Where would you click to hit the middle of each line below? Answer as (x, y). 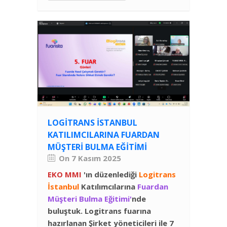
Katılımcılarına (109, 186)
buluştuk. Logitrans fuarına (99, 211)
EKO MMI (65, 174)
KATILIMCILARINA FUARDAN (104, 135)
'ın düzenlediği (111, 174)
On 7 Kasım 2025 (90, 158)
